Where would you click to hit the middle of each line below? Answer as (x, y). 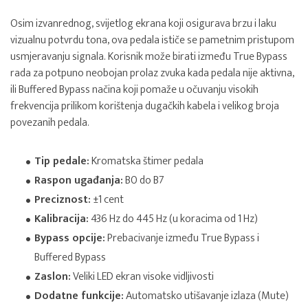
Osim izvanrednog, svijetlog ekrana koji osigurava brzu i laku (143, 24)
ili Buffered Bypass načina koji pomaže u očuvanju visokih (134, 90)
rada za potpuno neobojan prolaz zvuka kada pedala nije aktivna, (152, 73)
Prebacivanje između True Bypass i (182, 238)
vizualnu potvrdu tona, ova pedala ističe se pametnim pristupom (152, 40)
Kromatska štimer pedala (146, 161)
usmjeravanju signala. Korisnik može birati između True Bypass (149, 57)
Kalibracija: (62, 219)
